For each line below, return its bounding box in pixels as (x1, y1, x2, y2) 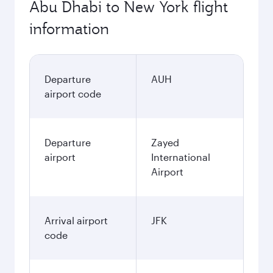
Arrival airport (44, 214, 108, 226)
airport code (44, 88, 101, 99)
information (29, 19, 109, 38)
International (151, 151, 210, 163)
